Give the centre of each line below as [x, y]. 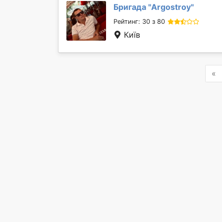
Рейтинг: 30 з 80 [139, 22]
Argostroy [171, 7]
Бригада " [132, 7]
